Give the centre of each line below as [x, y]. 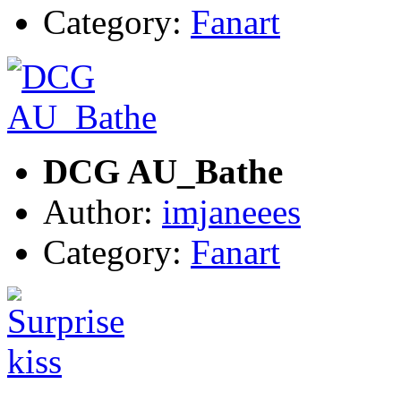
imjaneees [231, 211]
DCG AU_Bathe [163, 171]
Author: [102, 211]
